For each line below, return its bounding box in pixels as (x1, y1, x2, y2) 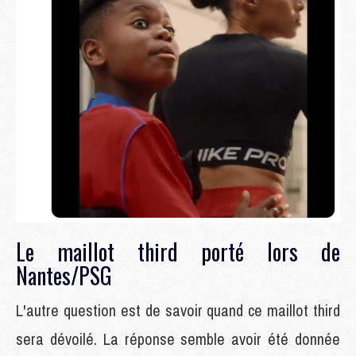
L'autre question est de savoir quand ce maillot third (16, 299, 340, 321)
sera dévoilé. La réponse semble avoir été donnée (16, 327, 340, 350)
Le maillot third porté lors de (16, 234, 340, 268)
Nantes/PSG (16, 258, 112, 292)
